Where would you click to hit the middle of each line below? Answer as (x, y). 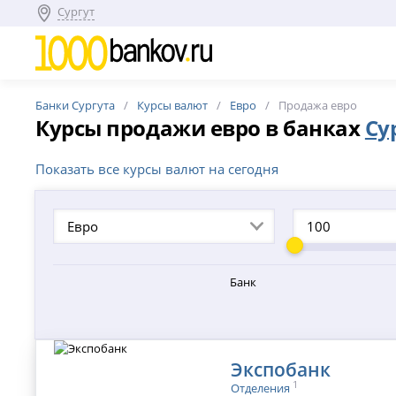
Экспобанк (281, 369)
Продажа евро (318, 105)
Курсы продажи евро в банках (200, 128)
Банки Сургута (76, 105)
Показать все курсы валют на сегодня (157, 169)
